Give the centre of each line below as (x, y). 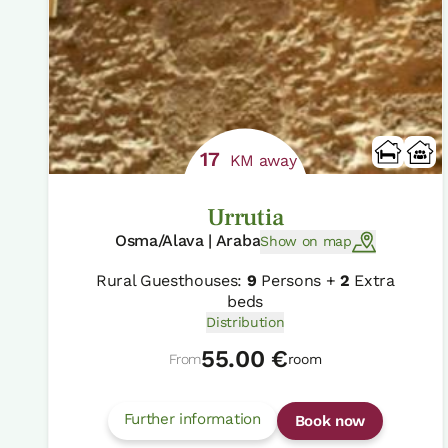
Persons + (298, 280)
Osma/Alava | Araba (187, 240)
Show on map (306, 241)
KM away (260, 160)
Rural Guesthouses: (171, 280)
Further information (192, 418)
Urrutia (245, 217)
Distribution (245, 321)
